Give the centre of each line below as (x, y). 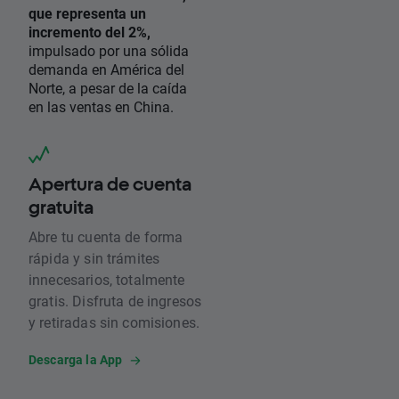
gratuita (61, 208)
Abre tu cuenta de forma (106, 237)
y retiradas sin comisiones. (114, 322)
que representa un (87, 13)
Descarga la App (76, 360)
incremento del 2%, (90, 32)
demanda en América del (106, 69)
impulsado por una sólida (109, 51)
